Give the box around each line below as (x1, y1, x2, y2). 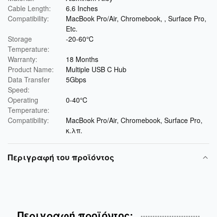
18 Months (66, 54, 98, 64)
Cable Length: (8, 3, 51, 13)
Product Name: (8, 64, 54, 74)
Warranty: (8, 54, 37, 64)
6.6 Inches (66, 3, 98, 13)
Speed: (8, 85, 30, 94)
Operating (8, 95, 38, 105)
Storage (8, 34, 32, 44)
